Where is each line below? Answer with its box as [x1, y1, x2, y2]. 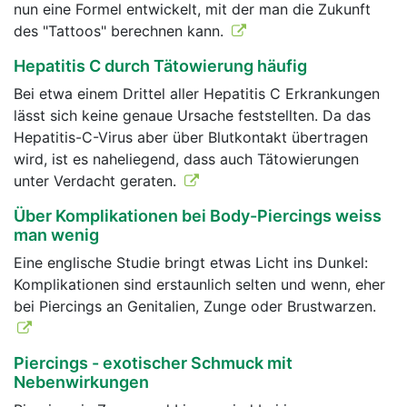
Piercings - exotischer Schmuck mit [14, 353, 293, 372]
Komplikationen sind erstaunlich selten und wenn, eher [14, 275, 385, 293]
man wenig [14, 225, 99, 244]
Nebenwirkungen [14, 372, 149, 392]
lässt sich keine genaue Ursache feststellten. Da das [14, 106, 371, 124]
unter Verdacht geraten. [14, 172, 181, 190]
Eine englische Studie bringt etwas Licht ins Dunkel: [14, 253, 368, 272]
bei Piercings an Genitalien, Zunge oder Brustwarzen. [14, 297, 376, 315]
